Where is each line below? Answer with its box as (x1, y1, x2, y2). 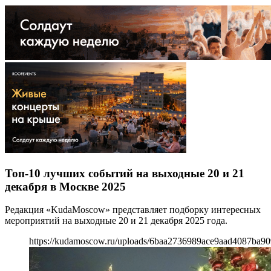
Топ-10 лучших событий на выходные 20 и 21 (5, 166, 244, 180)
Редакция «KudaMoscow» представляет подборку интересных (5, 204, 261, 215)
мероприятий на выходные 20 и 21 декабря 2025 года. (5, 215, 227, 226)
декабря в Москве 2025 (5, 180, 126, 193)
